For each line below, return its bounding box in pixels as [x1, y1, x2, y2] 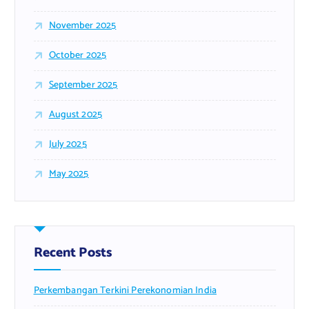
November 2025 [48, 18, 117, 34]
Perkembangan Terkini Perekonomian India [33, 283, 217, 299]
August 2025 [48, 107, 103, 123]
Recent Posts [33, 242, 112, 264]
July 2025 [48, 137, 87, 153]
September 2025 [48, 77, 118, 94]
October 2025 [48, 48, 107, 64]
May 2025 [48, 166, 89, 183]
